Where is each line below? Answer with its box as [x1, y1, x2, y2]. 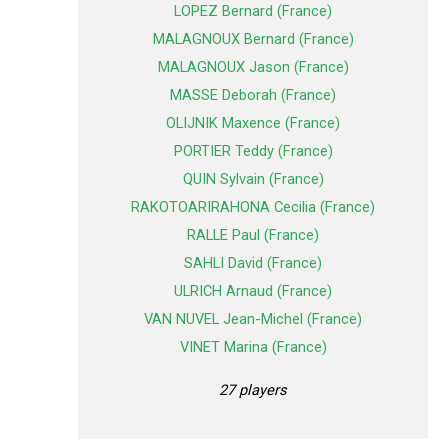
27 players [219, 380, 287, 399]
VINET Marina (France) [179, 338, 327, 357]
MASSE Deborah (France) [170, 86, 336, 105]
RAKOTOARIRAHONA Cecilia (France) [131, 198, 375, 217]
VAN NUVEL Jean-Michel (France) [144, 310, 362, 329]
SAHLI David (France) [184, 254, 322, 273]
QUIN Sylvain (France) [182, 170, 324, 189]
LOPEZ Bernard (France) [174, 2, 332, 21]
